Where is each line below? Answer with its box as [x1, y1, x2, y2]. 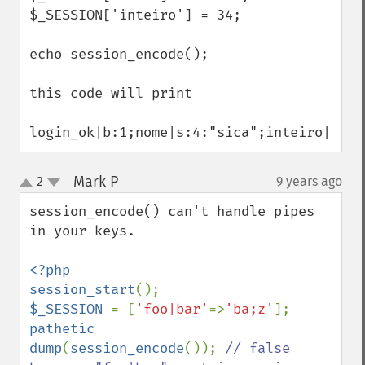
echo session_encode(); [29, 46, 209, 63]
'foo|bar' [135, 301, 209, 318]
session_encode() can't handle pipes [29, 203, 314, 220]
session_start [29, 281, 135, 298]
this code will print [29, 85, 192, 102]
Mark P [73, 173, 118, 191]
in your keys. [29, 222, 135, 240]
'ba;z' [225, 301, 274, 318]
